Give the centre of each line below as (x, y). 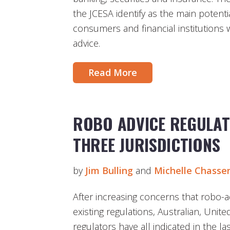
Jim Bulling (109, 170)
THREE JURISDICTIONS (147, 144)
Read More (113, 73)
